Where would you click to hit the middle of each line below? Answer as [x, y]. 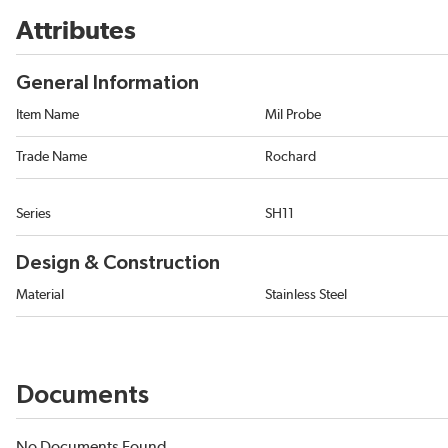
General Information [107, 83]
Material [40, 295]
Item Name [47, 115]
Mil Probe [293, 115]
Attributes [76, 31]
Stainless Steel [306, 295]
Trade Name [51, 157]
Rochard [290, 157]
